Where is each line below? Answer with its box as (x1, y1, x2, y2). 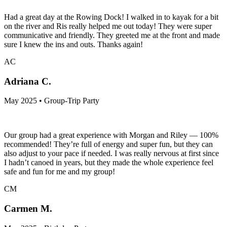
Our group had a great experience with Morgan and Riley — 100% (4, 131, 218, 140)
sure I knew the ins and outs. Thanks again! (4, 40, 143, 49)
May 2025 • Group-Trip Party (4, 96, 99, 105)
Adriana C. (4, 75, 51, 87)
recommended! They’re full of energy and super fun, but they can (4, 140, 213, 149)
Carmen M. (4, 203, 52, 214)
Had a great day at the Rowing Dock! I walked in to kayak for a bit (4, 12, 218, 21)
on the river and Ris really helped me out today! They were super (4, 21, 212, 30)
